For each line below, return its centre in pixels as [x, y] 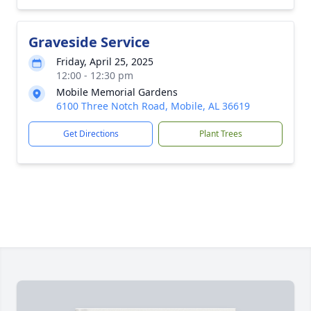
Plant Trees [220, 134]
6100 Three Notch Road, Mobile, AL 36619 [153, 106]
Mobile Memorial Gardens [117, 92]
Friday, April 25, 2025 [105, 61]
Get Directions [91, 134]
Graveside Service [89, 42]
